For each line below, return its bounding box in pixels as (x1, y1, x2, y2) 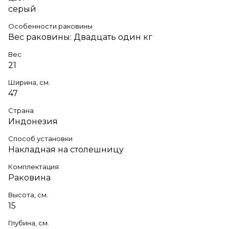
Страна (8, 106, 34, 114)
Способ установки (8, 134, 73, 143)
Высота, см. (8, 190, 48, 199)
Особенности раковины (8, 21, 93, 30)
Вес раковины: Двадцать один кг (8, 32, 152, 42)
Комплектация (8, 162, 59, 171)
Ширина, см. (8, 78, 50, 86)
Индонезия (8, 116, 58, 126)
